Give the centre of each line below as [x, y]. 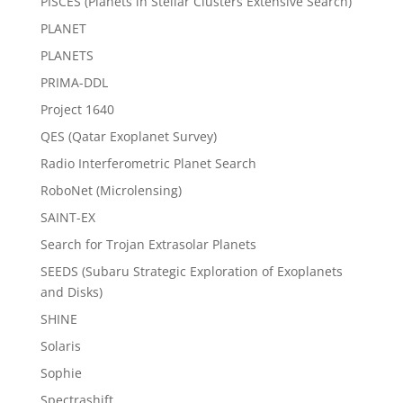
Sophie [61, 373]
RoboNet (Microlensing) [111, 191]
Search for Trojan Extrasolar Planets [148, 245]
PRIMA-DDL [74, 83]
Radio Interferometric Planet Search [148, 164]
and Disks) [71, 292]
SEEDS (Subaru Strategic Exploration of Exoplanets [191, 272]
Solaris [60, 346]
